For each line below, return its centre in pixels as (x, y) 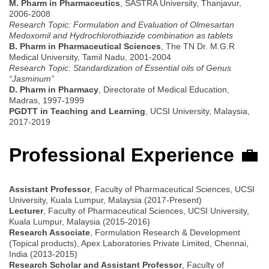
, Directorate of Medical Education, (164, 89)
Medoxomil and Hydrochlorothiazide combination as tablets (121, 35)
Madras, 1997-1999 (47, 100)
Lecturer (26, 210)
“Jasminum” (32, 78)
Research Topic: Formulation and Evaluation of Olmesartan (122, 24)
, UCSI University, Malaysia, (198, 111)
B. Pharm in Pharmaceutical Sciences (85, 46)
